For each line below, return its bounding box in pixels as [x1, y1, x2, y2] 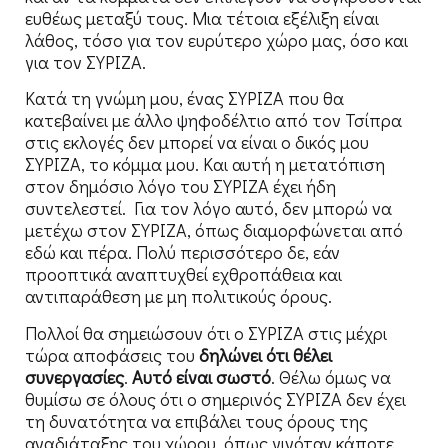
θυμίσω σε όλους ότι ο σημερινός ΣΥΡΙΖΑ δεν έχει [25, 386, 406, 411]
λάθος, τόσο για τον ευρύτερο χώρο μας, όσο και [25, 27, 408, 52]
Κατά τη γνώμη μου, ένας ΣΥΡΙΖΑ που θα [25, 86, 344, 111]
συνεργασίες [25, 364, 124, 389]
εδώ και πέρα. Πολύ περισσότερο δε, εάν [25, 240, 340, 265]
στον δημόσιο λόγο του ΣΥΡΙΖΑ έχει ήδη [25, 174, 336, 199]
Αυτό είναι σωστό [132, 364, 271, 389]
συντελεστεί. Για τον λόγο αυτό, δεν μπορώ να [25, 196, 392, 221]
